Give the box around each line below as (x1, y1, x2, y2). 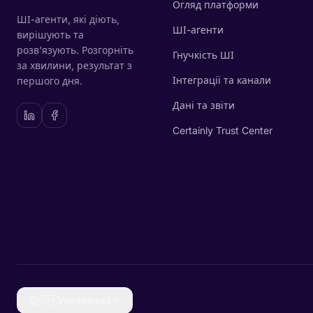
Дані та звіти (172, 99, 235, 111)
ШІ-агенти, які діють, (17, 13, 119, 25)
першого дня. (17, 75, 82, 87)
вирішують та (17, 29, 84, 41)
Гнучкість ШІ (172, 49, 234, 61)
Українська (58, 294, 111, 306)
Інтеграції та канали (172, 74, 271, 86)
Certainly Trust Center (172, 124, 272, 136)
